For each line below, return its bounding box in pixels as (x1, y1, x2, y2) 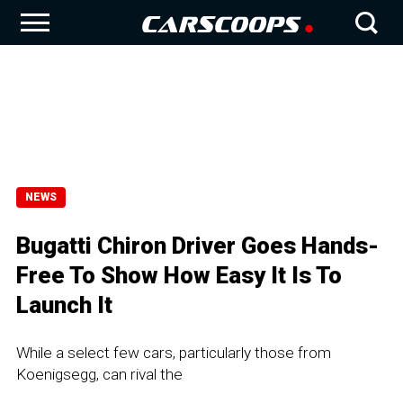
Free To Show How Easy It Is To (16, 262, 342, 289)
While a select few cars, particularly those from (16, 344, 331, 362)
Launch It (16, 291, 112, 318)
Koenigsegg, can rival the (16, 365, 183, 383)
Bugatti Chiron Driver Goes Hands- (16, 232, 379, 259)
